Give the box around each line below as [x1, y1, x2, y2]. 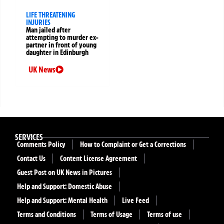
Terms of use [147, 210, 182, 219]
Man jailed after [26, 25, 70, 35]
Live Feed [122, 196, 149, 205]
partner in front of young [26, 40, 96, 50]
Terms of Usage [90, 210, 132, 219]
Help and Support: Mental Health [17, 196, 107, 205]
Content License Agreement [60, 154, 137, 163]
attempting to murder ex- [26, 33, 98, 42]
